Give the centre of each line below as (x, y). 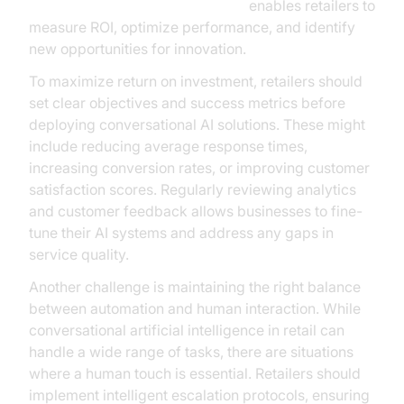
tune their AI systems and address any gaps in (181, 233)
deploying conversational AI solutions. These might (197, 124)
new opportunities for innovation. (138, 49)
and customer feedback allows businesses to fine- (196, 211)
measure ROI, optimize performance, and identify (192, 27)
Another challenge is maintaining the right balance (195, 287)
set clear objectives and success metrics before (187, 103)
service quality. (79, 254)
